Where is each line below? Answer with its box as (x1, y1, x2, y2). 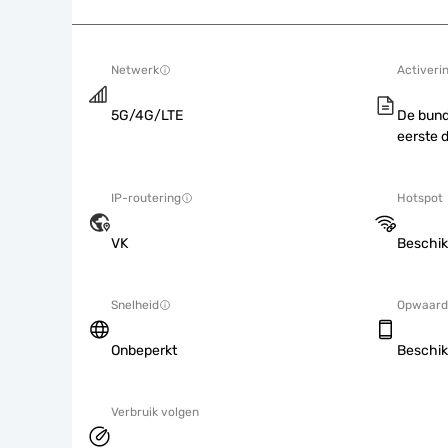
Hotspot (397, 191, 443, 205)
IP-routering (111, 191, 181, 205)
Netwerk (111, 63, 159, 77)
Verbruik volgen (111, 405, 199, 419)
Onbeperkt (111, 342, 177, 359)
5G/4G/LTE (111, 107, 183, 124)
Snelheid (111, 298, 159, 312)
